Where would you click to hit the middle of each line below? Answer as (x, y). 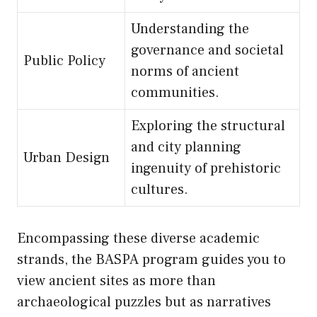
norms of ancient (185, 72)
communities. (175, 93)
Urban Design (67, 158)
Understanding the (190, 29)
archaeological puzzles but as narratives (144, 302)
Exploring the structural (208, 126)
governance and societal (207, 51)
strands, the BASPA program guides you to (151, 260)
